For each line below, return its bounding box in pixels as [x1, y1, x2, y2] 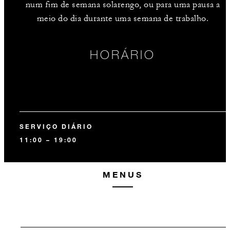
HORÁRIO [90, 47, 156, 62]
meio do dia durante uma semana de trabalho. [36, 13, 209, 24]
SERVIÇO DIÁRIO [20, 122, 93, 130]
